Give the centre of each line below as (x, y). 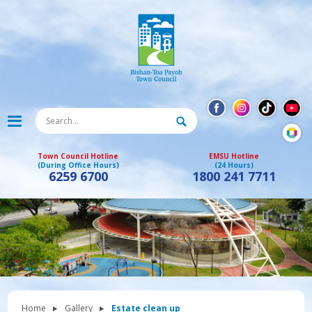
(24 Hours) (234, 165)
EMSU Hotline (234, 156)
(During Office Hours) (78, 165)
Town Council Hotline (78, 156)
